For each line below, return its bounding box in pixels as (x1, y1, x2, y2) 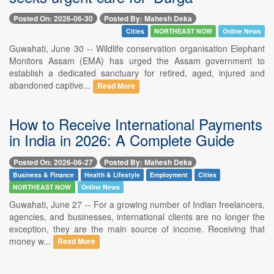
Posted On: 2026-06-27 (13, 156, 93, 168)
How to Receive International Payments (9, 113, 262, 135)
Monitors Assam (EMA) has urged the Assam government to (9, 54, 265, 67)
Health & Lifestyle (84, 169, 140, 179)
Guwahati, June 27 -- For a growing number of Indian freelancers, (9, 198, 265, 210)
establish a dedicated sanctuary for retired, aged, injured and (9, 67, 265, 80)
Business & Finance (13, 169, 75, 179)
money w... (9, 234, 53, 247)
